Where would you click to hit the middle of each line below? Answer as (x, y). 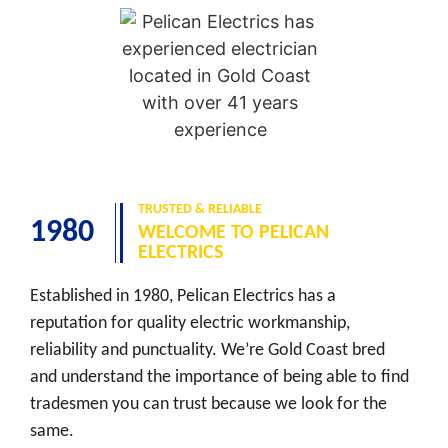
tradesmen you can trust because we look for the (208, 404)
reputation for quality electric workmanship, (190, 323)
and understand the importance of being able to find (219, 377)
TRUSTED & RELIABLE (200, 209)
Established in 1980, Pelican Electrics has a (183, 296)
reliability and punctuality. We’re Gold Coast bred (207, 350)
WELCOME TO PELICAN (234, 232)
